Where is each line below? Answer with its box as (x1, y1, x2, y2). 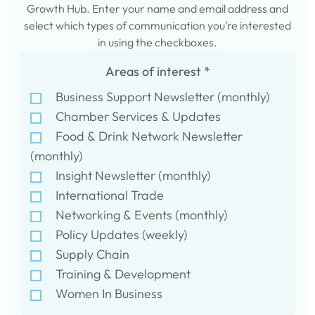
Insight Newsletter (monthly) (56, 167, 212, 184)
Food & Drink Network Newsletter (56, 128, 243, 144)
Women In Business (56, 285, 163, 302)
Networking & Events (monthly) (56, 207, 229, 223)
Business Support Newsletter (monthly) (56, 89, 271, 105)
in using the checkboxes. (98, 35, 217, 49)
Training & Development (56, 266, 191, 282)
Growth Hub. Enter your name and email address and (27, 1, 288, 15)
